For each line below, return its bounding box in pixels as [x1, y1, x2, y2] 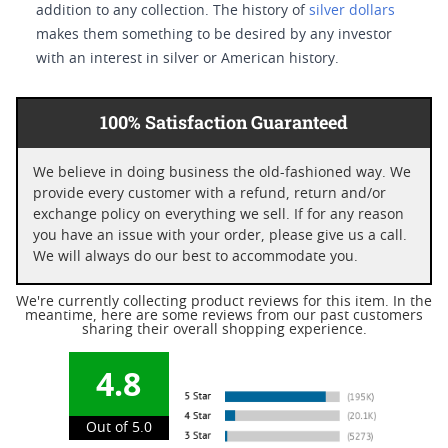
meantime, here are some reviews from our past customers [25, 309, 423, 323]
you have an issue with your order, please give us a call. [33, 229, 224, 243]
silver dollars [309, 4, 395, 18]
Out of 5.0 [85, 421, 152, 436]
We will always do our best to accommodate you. [33, 250, 358, 264]
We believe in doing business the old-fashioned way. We [33, 166, 411, 180]
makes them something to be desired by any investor [36, 28, 392, 42]
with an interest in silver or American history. [36, 52, 339, 66]
